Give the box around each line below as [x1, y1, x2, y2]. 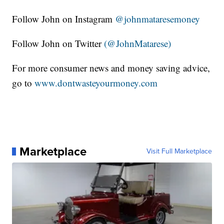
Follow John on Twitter [12, 36, 104, 49]
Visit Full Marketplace [146, 145, 212, 156]
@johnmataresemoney [115, 12, 200, 25]
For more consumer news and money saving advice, [12, 61, 210, 74]
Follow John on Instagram [12, 12, 115, 25]
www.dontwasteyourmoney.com [34, 76, 158, 89]
